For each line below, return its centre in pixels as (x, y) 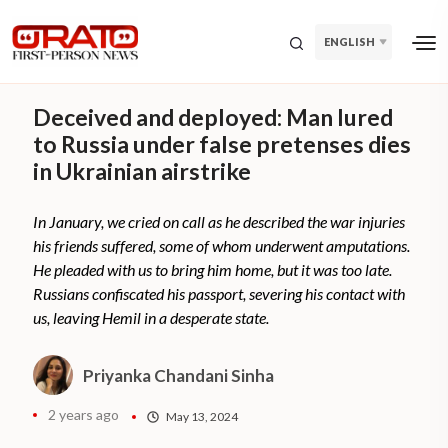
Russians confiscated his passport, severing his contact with (219, 294)
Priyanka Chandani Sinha (179, 375)
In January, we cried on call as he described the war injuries (219, 222)
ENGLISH (349, 41)
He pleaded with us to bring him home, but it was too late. (213, 270)
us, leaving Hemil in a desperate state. (153, 318)
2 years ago (84, 415)
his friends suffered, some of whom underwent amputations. (222, 246)
